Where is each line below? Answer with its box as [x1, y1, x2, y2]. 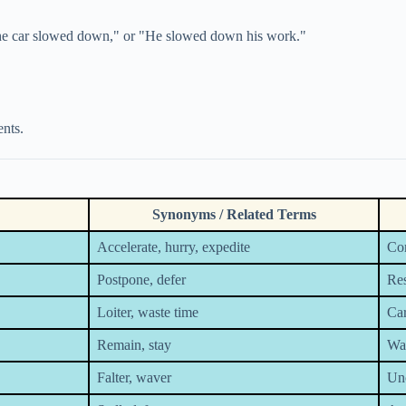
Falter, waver [97, 370, 171, 386]
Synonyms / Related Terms [151, 207, 316, 223]
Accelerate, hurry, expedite [97, 239, 250, 256]
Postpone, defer [97, 272, 186, 288]
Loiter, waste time [97, 304, 198, 321]
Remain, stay [97, 337, 171, 353]
